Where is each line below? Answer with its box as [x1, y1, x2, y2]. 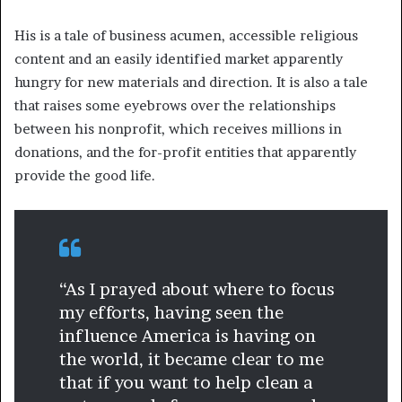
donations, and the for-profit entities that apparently [14, 144, 356, 162]
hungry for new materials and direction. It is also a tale [14, 74, 368, 92]
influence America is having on [59, 326, 316, 347]
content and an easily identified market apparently [14, 50, 343, 68]
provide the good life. [14, 167, 155, 185]
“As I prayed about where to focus [59, 279, 335, 301]
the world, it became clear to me [59, 349, 324, 371]
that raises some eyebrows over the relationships [14, 97, 336, 115]
